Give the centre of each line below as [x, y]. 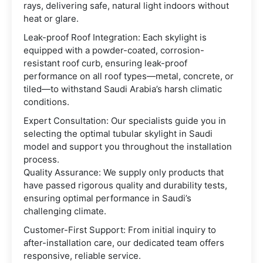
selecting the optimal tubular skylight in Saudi [118, 134]
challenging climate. [65, 211]
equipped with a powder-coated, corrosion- [114, 50]
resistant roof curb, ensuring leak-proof [105, 63]
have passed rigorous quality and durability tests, [125, 186]
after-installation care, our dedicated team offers [124, 243]
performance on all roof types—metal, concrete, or [129, 76]
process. [41, 160]
